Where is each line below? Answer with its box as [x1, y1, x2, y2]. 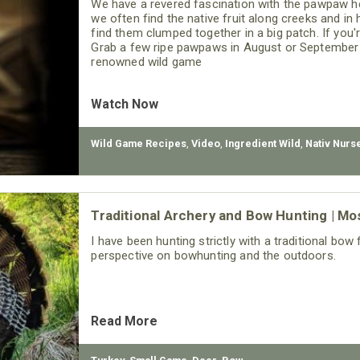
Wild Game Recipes [91, 137, 187, 149]
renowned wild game [91, 55, 202, 69]
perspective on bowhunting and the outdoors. [91, 248, 336, 263]
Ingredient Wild [225, 137, 301, 149]
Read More [91, 313, 158, 329]
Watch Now [91, 96, 159, 112]
